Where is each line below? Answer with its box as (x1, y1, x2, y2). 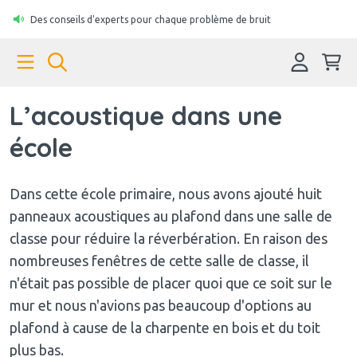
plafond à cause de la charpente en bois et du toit (10, 319, 320, 335)
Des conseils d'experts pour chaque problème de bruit (29, 14, 271, 25)
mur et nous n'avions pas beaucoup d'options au (10, 296, 312, 313)
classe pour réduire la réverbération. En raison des (10, 229, 328, 246)
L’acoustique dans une (10, 99, 282, 131)
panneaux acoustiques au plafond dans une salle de (10, 207, 332, 224)
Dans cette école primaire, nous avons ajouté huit (10, 185, 322, 202)
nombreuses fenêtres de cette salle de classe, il (10, 252, 309, 269)
